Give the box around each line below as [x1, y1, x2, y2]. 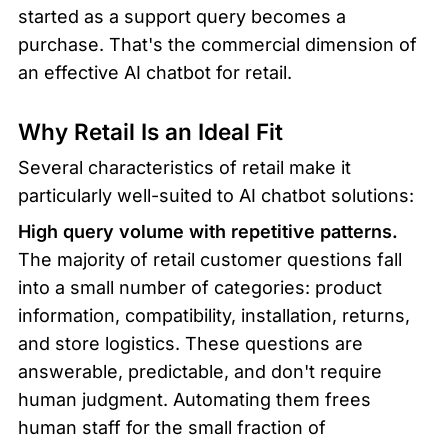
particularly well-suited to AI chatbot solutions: [18, 184, 414, 206]
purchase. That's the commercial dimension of [18, 34, 417, 56]
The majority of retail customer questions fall [18, 248, 402, 270]
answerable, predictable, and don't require [18, 360, 382, 382]
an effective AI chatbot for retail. [18, 62, 292, 84]
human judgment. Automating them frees [18, 388, 371, 410]
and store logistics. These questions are [18, 332, 363, 354]
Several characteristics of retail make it [18, 156, 351, 178]
